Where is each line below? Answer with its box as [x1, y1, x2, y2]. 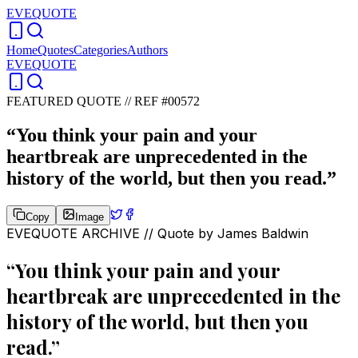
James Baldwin [217, 225, 308, 241]
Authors [127, 43, 168, 57]
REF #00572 [134, 94, 200, 108]
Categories [74, 43, 127, 57]
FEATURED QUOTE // [6, 94, 134, 108]
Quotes [38, 43, 74, 57]
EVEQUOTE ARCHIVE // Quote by [6, 225, 217, 241]
